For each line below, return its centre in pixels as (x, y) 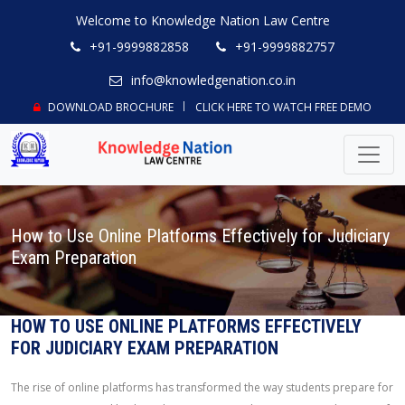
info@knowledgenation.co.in (213, 80)
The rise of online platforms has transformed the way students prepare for (202, 387)
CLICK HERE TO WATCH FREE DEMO (283, 107)
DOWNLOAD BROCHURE (109, 107)
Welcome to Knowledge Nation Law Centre (202, 20)
